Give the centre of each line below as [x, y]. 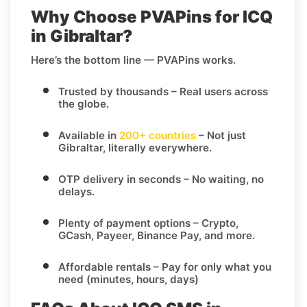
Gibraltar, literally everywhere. [135, 147]
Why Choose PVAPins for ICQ [152, 16]
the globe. [84, 103]
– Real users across [218, 91]
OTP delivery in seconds [120, 179]
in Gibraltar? [82, 36]
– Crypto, [214, 223]
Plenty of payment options [124, 223]
